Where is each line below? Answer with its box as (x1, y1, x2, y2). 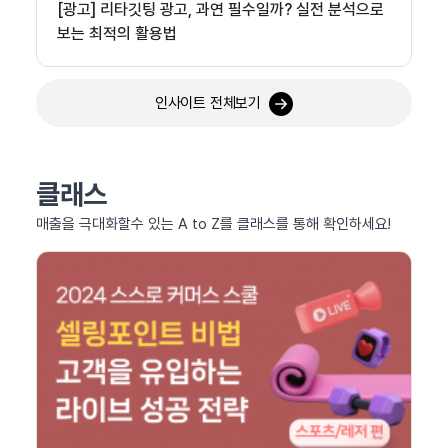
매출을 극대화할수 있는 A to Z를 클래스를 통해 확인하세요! (36, 214, 391, 233)
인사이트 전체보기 (154, 93, 262, 112)
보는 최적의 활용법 (57, 23, 177, 43)
